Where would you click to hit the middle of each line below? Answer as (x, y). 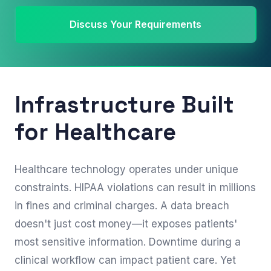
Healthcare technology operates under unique (126, 169)
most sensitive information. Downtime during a (128, 242)
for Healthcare (95, 132)
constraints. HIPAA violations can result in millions (135, 188)
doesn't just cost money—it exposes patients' (126, 224)
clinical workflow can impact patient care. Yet (125, 260)
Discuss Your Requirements (135, 24)
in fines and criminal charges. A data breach (122, 206)
